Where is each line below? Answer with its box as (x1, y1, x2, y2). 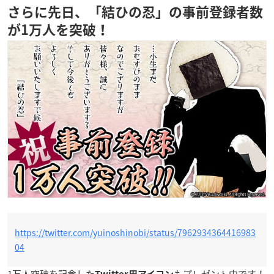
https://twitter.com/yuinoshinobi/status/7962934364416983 (15, 226, 256, 239)
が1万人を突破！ (7, 23, 109, 37)
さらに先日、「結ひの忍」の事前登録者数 (7, 5, 263, 19)
